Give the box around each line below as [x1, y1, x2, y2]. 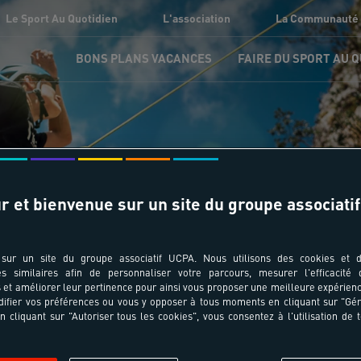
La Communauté [276, 10, 359, 25]
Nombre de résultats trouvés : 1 [64, 193, 297, 214]
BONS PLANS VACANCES [76, 50, 212, 66]
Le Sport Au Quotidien [6, 10, 118, 25]
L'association [163, 10, 230, 25]
